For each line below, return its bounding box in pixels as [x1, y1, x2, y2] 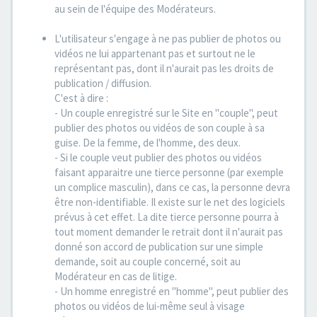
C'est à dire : [54, 91, 108, 105]
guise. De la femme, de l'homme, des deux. [54, 136, 241, 149]
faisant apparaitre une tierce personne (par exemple [54, 166, 284, 179]
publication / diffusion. [54, 76, 151, 90]
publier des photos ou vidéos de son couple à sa [54, 121, 265, 134]
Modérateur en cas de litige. [54, 270, 177, 283]
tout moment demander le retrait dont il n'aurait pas [54, 225, 283, 238]
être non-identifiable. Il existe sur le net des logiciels [54, 195, 285, 209]
